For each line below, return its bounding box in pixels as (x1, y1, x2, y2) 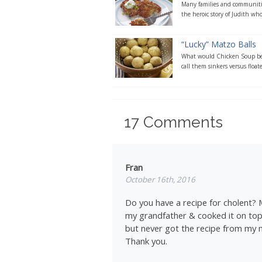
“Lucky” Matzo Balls (181, 39, 256, 50)
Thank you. (125, 235, 168, 247)
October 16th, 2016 (125, 174, 196, 185)
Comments (139, 113, 223, 131)
